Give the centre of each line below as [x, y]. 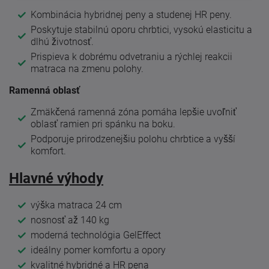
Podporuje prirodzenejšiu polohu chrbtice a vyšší [133, 139]
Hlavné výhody [56, 178]
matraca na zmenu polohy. [87, 69]
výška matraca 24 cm [76, 205]
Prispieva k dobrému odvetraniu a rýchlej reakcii [131, 57]
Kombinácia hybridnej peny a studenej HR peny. [131, 15]
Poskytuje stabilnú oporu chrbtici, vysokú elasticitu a [141, 30]
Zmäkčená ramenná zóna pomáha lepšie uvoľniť [134, 112]
